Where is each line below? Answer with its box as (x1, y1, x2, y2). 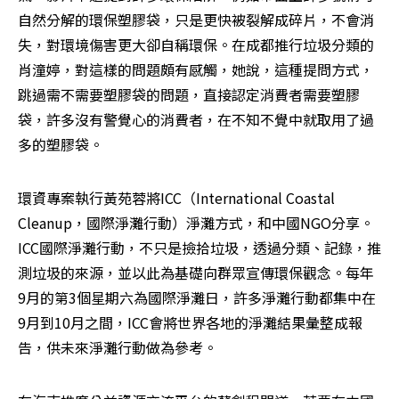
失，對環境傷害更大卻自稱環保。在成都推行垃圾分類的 (18, 34, 374, 56)
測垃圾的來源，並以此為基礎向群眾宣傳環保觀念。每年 (18, 262, 374, 284)
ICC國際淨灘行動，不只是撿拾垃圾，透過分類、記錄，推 (18, 237, 381, 259)
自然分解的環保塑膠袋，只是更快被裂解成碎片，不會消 (18, 9, 374, 31)
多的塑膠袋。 (18, 134, 103, 156)
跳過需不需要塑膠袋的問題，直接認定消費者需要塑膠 (18, 84, 360, 106)
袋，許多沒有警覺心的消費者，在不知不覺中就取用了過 (18, 109, 374, 131)
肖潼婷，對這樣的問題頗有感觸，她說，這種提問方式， (18, 59, 374, 81)
